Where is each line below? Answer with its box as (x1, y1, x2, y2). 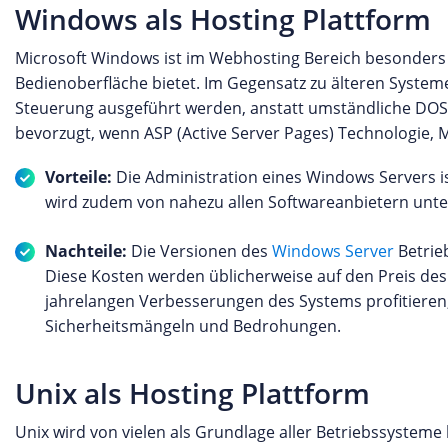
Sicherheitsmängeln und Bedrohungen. (45, 315, 341, 337)
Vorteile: (45, 166, 112, 188)
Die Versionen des (127, 240, 272, 262)
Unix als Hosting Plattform (15, 374, 370, 412)
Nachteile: (45, 240, 127, 262)
